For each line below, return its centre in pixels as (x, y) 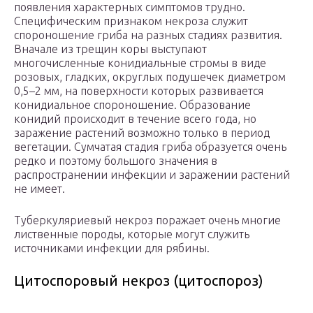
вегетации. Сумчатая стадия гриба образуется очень (150, 147)
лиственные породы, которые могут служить (132, 234)
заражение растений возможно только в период (142, 133)
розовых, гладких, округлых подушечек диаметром (150, 77)
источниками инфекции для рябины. (112, 248)
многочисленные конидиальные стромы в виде (140, 63)
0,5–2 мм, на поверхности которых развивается (139, 91)
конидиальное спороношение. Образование (132, 105)
